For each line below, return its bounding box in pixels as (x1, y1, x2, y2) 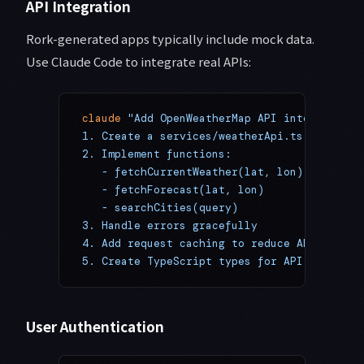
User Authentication (26, 316, 164, 337)
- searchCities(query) (82, 201, 238, 215)
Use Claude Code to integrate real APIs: (26, 53, 251, 71)
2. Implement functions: (82, 147, 232, 162)
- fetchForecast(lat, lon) (82, 183, 264, 197)
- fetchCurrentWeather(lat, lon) (82, 165, 303, 180)
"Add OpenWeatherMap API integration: (121, 111, 362, 126)
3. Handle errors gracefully (82, 219, 258, 233)
